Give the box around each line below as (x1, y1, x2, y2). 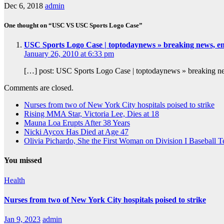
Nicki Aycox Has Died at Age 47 (24, 127, 128, 136)
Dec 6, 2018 (4, 1, 43, 10)
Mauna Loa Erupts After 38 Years (24, 118, 130, 127)
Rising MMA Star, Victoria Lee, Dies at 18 (24, 109, 159, 118)
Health (4, 175, 25, 184)
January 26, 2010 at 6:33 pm (24, 49, 114, 58)
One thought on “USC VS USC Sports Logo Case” (4, 21, 142, 29)
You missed (4, 156, 42, 165)
